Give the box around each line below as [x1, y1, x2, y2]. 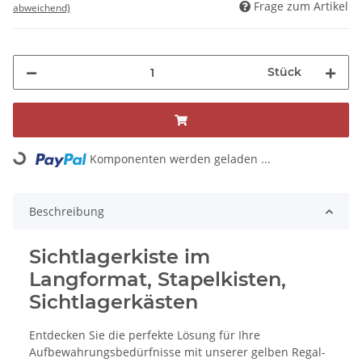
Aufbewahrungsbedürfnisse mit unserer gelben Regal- [29, 344, 326, 360]
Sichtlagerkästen [29, 290, 198, 314]
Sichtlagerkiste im [29, 245, 210, 269]
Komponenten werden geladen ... [90, 151, 271, 167]
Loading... [9, 152, 62, 193]
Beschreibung [29, 204, 104, 220]
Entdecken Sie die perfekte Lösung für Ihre [29, 327, 260, 343]
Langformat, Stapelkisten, [29, 267, 286, 292]
